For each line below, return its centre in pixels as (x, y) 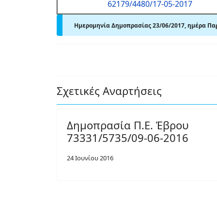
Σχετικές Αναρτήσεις (109, 91)
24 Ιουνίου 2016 (90, 158)
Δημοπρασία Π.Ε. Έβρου (128, 125)
